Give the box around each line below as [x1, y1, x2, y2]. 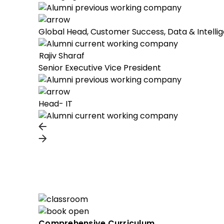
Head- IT [38, 98, 72, 109]
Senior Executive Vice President [38, 62, 161, 73]
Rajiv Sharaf [39, 50, 84, 61]
